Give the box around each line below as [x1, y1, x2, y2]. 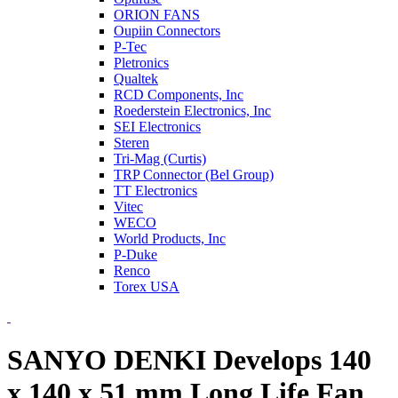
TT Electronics [114, 183, 197, 198]
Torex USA [114, 279, 179, 294]
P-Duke [114, 247, 157, 262]
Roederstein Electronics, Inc [114, 103, 271, 118]
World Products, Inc [114, 231, 226, 246]
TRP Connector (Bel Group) [114, 167, 274, 182]
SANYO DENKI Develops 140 [7, 344, 371, 377]
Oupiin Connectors [114, 23, 220, 38]
